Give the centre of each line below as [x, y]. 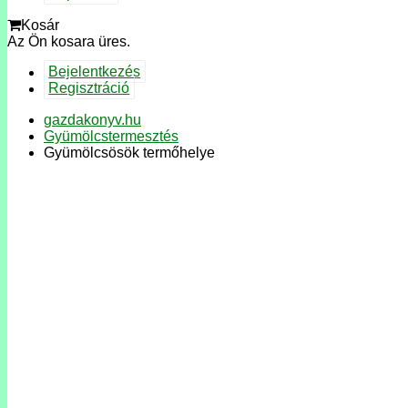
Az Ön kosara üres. [69, 41]
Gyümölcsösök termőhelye [129, 152]
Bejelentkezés [95, 72]
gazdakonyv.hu [92, 119]
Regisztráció [89, 88]
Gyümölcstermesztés [111, 136]
